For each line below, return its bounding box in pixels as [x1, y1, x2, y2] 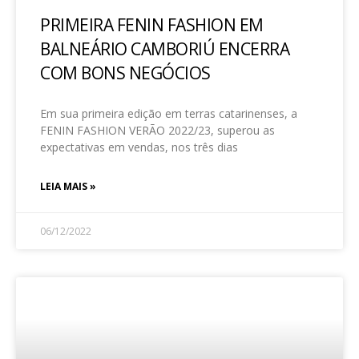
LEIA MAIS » [40, 179, 96, 193]
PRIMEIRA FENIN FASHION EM [40, 14, 264, 36]
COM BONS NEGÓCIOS [40, 62, 211, 84]
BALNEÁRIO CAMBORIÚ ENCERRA [40, 38, 289, 60]
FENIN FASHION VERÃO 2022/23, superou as [40, 123, 275, 138]
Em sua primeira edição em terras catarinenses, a [40, 106, 297, 121]
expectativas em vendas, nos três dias [40, 139, 238, 155]
